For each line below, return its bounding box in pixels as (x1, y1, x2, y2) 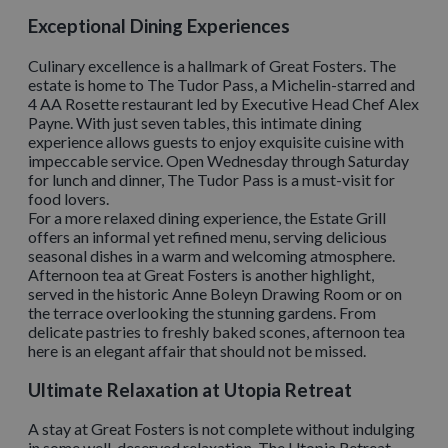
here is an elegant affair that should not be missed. (28, 340, 366, 360)
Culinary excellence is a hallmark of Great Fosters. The (28, 55, 396, 75)
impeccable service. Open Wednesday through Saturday (28, 150, 409, 170)
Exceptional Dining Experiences (28, 15, 290, 38)
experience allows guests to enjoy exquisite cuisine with (28, 131, 404, 151)
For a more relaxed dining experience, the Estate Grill (28, 207, 386, 227)
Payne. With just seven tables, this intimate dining (28, 112, 362, 132)
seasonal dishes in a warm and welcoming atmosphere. (28, 245, 395, 265)
